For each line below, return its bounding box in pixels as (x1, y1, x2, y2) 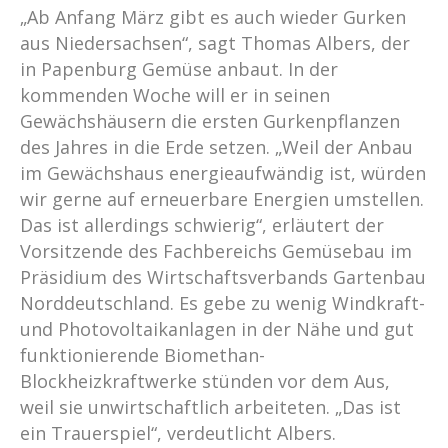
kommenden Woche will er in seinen (20, 83, 330, 107)
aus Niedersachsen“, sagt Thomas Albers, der (20, 31, 410, 55)
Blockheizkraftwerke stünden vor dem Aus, (20, 369, 390, 393)
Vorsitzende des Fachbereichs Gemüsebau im (20, 239, 412, 263)
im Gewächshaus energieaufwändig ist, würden (20, 161, 426, 185)
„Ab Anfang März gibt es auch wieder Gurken (20, 5, 406, 29)
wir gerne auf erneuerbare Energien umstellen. (20, 187, 424, 211)
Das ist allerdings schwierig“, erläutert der (20, 213, 384, 237)
